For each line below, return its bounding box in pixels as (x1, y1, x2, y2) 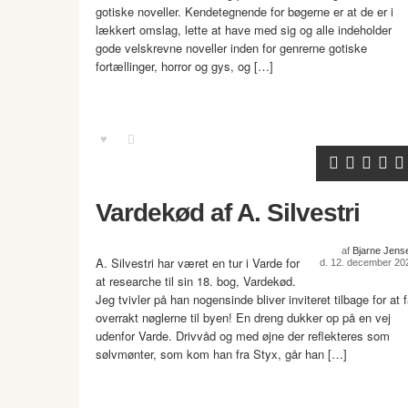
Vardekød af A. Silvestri (96, 199, 360, 227)
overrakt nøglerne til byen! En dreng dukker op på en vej (96, 309, 391, 326)
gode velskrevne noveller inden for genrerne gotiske (96, 39, 367, 56)
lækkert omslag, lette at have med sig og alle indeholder (96, 21, 392, 38)
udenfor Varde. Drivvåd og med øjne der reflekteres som (96, 327, 390, 344)
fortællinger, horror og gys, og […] (96, 57, 273, 75)
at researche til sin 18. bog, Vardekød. (96, 272, 296, 290)
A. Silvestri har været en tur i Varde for (96, 254, 300, 271)
